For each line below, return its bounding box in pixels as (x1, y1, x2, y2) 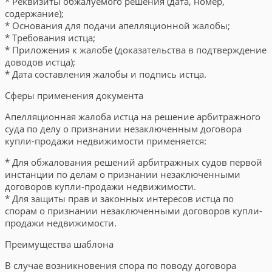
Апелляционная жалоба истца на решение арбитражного (5, 110, 260, 123)
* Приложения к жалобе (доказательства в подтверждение (5, 44, 267, 56)
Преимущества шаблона (5, 238, 114, 250)
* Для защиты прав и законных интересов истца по (5, 192, 234, 205)
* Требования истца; (5, 32, 95, 44)
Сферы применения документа (5, 89, 143, 101)
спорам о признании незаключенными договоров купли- (5, 205, 262, 217)
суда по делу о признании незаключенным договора (5, 123, 242, 135)
